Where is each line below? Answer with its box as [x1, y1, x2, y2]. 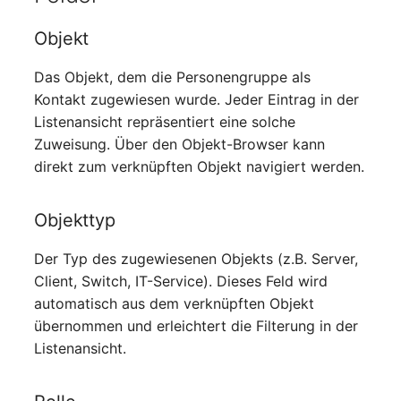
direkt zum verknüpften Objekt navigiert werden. [34, 158, 365, 176]
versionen [231, 21, 296, 39]
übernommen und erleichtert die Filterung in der [34, 317, 359, 336]
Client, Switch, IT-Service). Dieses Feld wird [34, 272, 328, 291]
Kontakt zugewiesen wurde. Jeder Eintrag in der [34, 90, 360, 109]
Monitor [14, 44, 67, 62]
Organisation [14, 263, 100, 281]
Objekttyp [34, 209, 115, 232]
